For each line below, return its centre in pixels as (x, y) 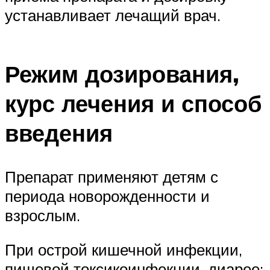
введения (59, 133)
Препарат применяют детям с (111, 176)
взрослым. (42, 215)
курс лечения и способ (133, 104)
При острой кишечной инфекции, (124, 250)
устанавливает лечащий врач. (113, 15)
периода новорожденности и (107, 196)
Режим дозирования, (122, 74)
